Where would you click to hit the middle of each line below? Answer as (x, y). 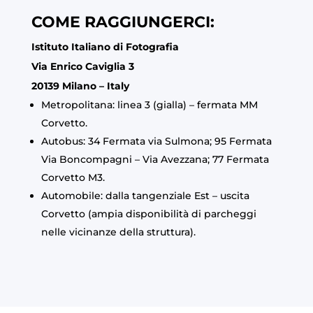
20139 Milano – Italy (80, 86)
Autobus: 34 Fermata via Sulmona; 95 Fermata (156, 141)
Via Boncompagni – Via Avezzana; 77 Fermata (155, 159)
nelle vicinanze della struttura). (118, 232)
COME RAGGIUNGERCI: (123, 22)
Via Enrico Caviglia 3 (82, 66)
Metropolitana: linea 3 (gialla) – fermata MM (149, 104)
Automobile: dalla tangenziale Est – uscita (145, 195)
